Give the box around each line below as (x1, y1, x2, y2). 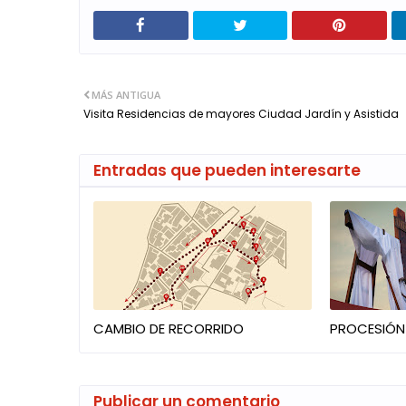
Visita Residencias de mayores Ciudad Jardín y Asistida (83, 106, 399, 121)
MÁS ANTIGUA (92, 88, 160, 101)
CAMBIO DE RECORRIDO (93, 319, 244, 338)
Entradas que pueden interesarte (93, 159, 361, 181)
